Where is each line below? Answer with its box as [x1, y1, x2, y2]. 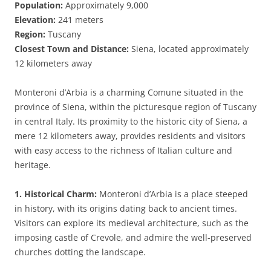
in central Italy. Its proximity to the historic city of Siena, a [15, 116, 247, 127]
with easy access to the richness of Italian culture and [15, 145, 232, 156]
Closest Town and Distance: [15, 43, 129, 54]
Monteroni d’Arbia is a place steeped [97, 188, 248, 200]
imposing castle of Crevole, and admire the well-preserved [15, 232, 252, 243]
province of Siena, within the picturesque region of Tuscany [15, 101, 256, 113]
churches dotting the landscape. [15, 246, 146, 258]
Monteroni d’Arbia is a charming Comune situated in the [15, 87, 243, 98]
